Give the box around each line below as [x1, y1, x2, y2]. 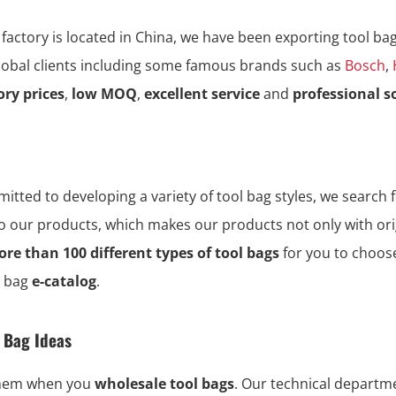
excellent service [144, 83, 260, 103]
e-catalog [32, 270, 96, 291]
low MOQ [68, 83, 137, 103]
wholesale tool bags [95, 373, 234, 393]
